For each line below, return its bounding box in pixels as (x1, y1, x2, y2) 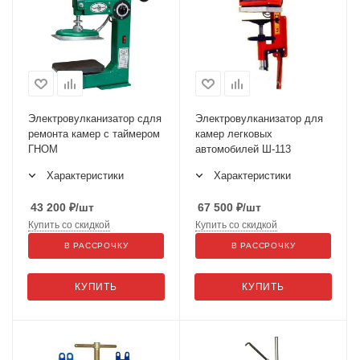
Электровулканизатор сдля (28, 112, 162, 125)
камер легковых (195, 128, 272, 140)
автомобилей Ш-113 (195, 143, 291, 155)
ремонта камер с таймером (28, 128, 160, 140)
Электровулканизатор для (195, 112, 323, 125)
